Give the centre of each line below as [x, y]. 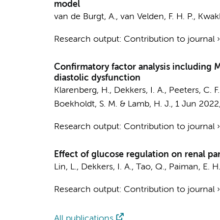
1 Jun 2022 [197, 104]
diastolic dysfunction [97, 78]
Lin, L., [67, 167]
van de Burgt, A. [85, 17]
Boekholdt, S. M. [85, 104]
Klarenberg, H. [82, 90]
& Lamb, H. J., [146, 104]
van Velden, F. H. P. [157, 17]
